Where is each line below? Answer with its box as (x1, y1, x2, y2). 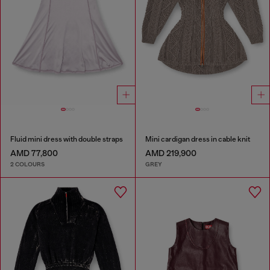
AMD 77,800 (10, 148, 58, 159)
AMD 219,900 (145, 148, 196, 159)
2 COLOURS (10, 160, 45, 168)
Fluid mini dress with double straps (10, 135, 123, 144)
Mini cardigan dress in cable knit (145, 135, 250, 144)
